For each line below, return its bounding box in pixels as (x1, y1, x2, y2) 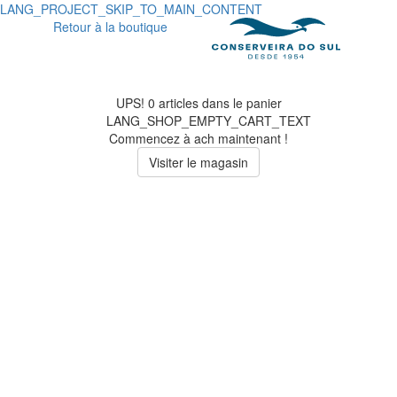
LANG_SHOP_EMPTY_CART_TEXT (106, 112, 311, 130)
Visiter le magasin (149, 153, 248, 172)
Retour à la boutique (53, 18, 167, 35)
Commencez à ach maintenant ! (109, 129, 288, 148)
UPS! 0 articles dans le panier (115, 94, 282, 113)
